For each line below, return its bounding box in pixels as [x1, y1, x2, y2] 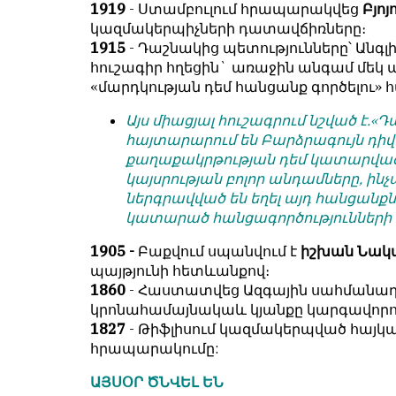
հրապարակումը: [90, 339, 218, 358]
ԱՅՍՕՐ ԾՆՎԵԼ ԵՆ [90, 373, 224, 392]
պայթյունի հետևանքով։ [90, 262, 270, 280]
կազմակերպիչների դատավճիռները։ [90, 19, 366, 38]
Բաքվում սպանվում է [138, 242, 297, 261]
